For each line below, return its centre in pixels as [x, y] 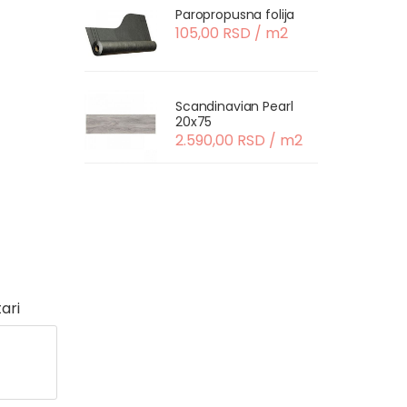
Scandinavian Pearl [234, 106]
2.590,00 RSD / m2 [239, 140]
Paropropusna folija [235, 15]
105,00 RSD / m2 [232, 33]
